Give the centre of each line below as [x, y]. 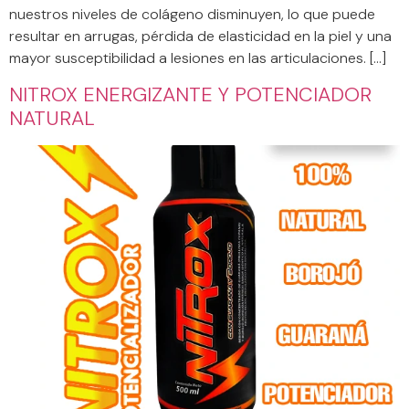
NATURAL [52, 118]
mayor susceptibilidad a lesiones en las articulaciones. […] [198, 58]
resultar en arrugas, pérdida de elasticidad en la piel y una [200, 37]
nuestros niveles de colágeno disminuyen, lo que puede [192, 15]
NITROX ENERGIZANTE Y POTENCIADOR [190, 94]
